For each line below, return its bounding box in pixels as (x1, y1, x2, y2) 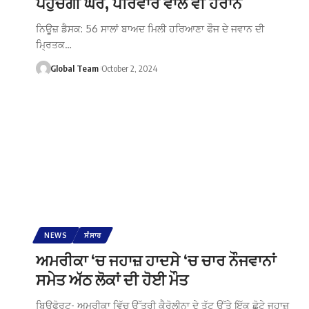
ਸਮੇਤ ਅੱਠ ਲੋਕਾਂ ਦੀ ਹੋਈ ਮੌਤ (36, 269, 188, 289)
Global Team (50, 62, 99, 74)
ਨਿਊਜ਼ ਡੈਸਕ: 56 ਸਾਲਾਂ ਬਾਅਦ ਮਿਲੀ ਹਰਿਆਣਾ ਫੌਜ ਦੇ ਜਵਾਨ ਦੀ (36, 22, 264, 34)
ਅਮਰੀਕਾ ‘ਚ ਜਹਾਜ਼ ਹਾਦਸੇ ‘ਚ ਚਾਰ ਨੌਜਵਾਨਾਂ (36, 250, 276, 270)
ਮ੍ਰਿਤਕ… (36, 38, 72, 50)
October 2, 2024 (101, 62, 157, 74)
